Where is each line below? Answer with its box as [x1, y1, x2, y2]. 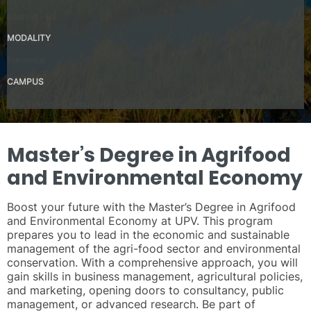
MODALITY [7, 32, 51, 43]
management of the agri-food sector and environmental [7, 241, 301, 255]
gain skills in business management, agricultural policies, [7, 269, 303, 283]
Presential [7, 54, 46, 65]
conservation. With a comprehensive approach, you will [7, 255, 298, 269]
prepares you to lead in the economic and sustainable [7, 227, 289, 242]
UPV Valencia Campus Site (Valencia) [7, 98, 152, 109]
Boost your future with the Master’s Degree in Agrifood [7, 199, 296, 214]
